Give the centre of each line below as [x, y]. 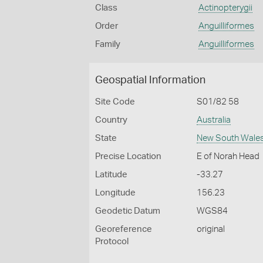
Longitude [115, 193]
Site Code [115, 102]
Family [108, 44]
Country [111, 120]
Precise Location [128, 156]
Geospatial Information [150, 80]
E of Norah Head [228, 156]
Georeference [124, 229]
